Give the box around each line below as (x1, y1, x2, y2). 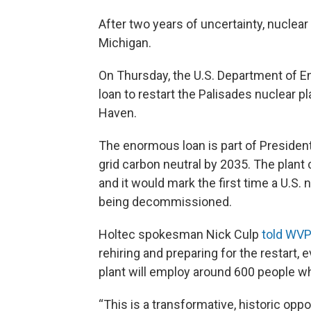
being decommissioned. (99, 194, 232, 209)
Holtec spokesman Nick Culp (99, 226, 262, 242)
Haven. (99, 105, 137, 120)
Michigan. (99, 35, 151, 50)
